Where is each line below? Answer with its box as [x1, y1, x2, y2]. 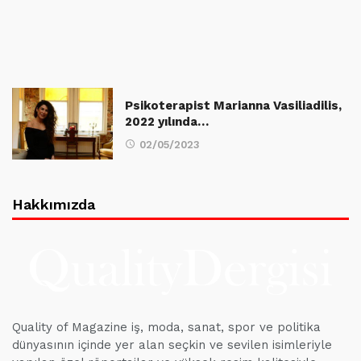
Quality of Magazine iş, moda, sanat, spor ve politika [12, 320, 321, 335]
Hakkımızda [12, 196, 96, 214]
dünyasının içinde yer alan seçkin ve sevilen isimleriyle [12, 338, 332, 353]
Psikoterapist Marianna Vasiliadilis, [125, 98, 342, 113]
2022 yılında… [125, 114, 209, 129]
